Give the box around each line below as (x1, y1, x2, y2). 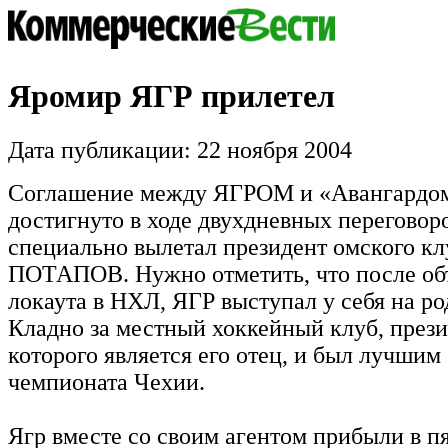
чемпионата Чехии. (8, 368, 205, 395)
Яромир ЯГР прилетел (8, 78, 335, 115)
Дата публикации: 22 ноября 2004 (8, 136, 352, 163)
